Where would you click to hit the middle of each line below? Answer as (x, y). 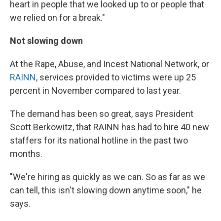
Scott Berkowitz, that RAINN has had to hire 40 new (110, 127)
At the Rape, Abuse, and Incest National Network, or (110, 64)
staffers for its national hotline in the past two (99, 140)
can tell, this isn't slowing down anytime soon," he (106, 190)
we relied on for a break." (57, 18)
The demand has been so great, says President (102, 114)
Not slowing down (46, 41)
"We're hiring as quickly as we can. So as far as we (108, 177)
